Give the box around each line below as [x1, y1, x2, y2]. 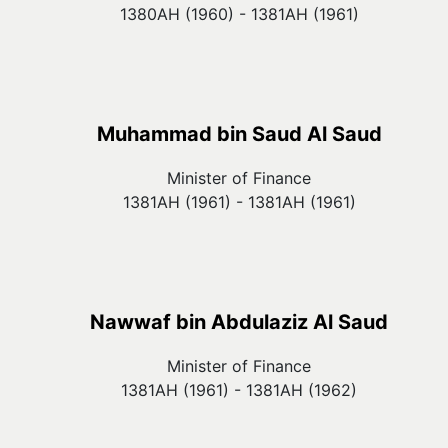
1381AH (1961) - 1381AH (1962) [121, 380, 357, 400]
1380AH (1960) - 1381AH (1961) [119, 4, 359, 24]
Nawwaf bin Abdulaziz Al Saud [90, 310, 388, 334]
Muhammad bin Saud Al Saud [96, 122, 382, 146]
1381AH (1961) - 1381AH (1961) [122, 192, 356, 212]
